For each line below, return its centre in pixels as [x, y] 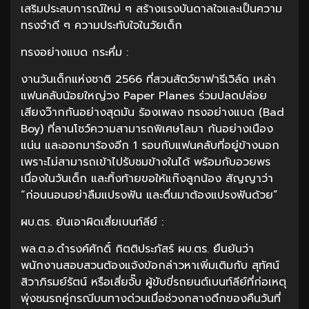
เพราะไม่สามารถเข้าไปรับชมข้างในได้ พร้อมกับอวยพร [146, 162]
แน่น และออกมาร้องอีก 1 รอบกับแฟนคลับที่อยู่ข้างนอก [150, 145]
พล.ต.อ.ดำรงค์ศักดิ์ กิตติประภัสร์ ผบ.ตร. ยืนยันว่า [137, 249]
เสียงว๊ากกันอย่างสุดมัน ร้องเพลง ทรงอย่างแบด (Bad [152, 112]
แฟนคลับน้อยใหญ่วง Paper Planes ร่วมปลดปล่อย [144, 96]
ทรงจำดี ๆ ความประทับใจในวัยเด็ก [101, 25]
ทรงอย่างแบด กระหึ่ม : [74, 52]
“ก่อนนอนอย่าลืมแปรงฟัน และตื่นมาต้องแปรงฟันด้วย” [149, 195]
